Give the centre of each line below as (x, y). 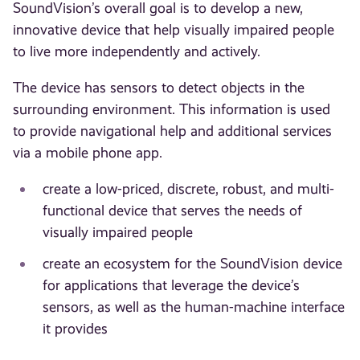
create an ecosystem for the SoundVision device (192, 264)
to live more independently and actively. (137, 51)
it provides (75, 329)
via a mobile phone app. (88, 153)
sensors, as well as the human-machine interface (193, 307)
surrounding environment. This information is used (172, 110)
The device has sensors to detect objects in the (159, 88)
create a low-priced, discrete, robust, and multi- (188, 189)
